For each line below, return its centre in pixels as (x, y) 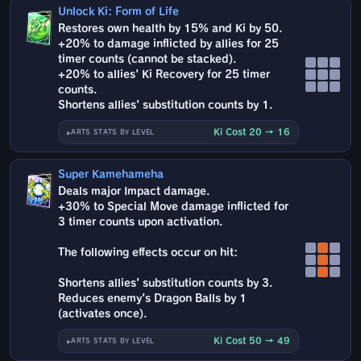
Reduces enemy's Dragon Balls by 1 (153, 299)
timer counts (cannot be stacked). (147, 60)
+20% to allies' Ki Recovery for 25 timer (164, 75)
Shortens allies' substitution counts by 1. (166, 106)
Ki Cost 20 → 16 (252, 132)
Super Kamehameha (111, 175)
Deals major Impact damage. (134, 192)
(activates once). (103, 314)
